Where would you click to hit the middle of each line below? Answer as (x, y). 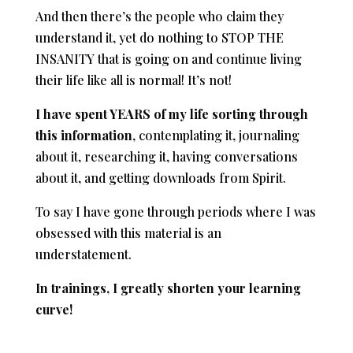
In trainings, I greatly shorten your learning (168, 288)
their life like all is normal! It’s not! (133, 80)
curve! (54, 309)
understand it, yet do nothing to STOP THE (159, 37)
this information (84, 135)
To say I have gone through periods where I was (175, 211)
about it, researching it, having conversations (166, 156)
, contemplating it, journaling (216, 135)
